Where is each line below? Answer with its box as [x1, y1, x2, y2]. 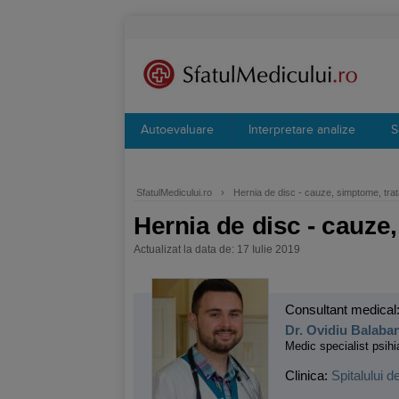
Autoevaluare [141, 123, 214, 137]
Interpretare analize [248, 123, 355, 137]
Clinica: [285, 368, 331, 383]
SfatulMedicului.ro [136, 187, 212, 198]
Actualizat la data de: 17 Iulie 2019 [134, 243, 300, 256]
